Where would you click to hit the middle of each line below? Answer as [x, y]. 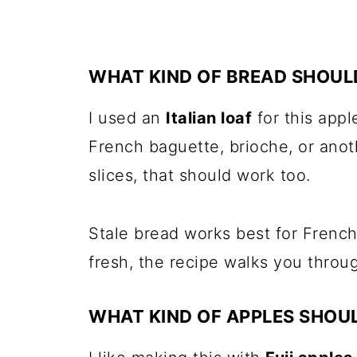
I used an [127, 118]
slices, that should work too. [200, 175]
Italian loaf [209, 118]
